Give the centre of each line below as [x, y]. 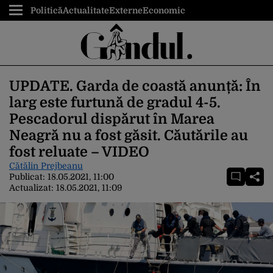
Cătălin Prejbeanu [46, 166]
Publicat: [28, 177]
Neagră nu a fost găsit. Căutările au [129, 136]
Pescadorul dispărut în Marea [112, 119]
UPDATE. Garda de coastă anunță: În [135, 86]
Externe [126, 10]
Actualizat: [33, 188]
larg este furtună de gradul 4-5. [115, 103]
